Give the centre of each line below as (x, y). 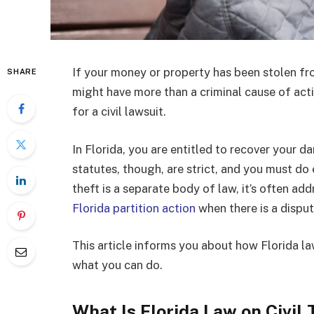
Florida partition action (134, 208)
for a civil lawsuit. (121, 111)
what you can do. (117, 265)
